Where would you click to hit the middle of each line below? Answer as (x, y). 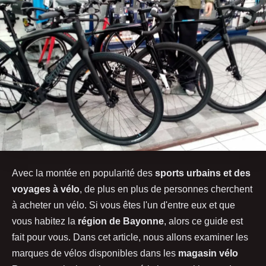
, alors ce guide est (203, 221)
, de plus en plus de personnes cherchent (166, 189)
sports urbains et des (203, 173)
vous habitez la (45, 221)
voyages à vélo (46, 189)
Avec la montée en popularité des (83, 173)
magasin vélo (208, 253)
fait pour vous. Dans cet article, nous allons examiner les (130, 237)
